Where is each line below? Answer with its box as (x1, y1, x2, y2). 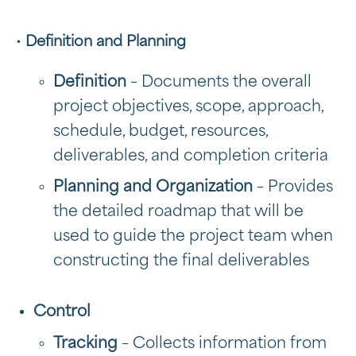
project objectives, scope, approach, (53, 99, 323, 114)
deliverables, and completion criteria (53, 148, 328, 164)
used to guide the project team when (53, 228, 333, 244)
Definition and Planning (25, 35, 186, 49)
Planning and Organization (53, 179, 257, 195)
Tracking (53, 336, 122, 351)
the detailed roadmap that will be (53, 203, 304, 219)
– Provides (257, 179, 333, 195)
